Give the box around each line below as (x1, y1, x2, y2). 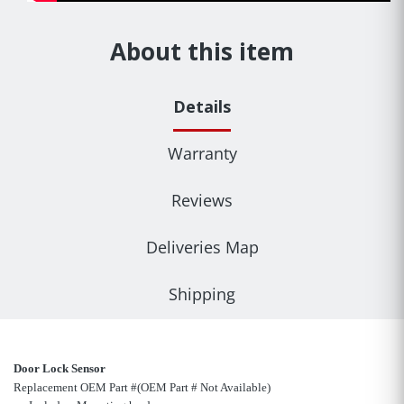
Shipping (169, 283, 235, 306)
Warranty (167, 142, 237, 165)
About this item (110, 35, 294, 69)
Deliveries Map (145, 236, 259, 259)
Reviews (171, 189, 233, 212)
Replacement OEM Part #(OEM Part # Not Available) (14, 381, 271, 395)
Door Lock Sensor (14, 362, 106, 376)
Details (173, 96, 231, 118)
